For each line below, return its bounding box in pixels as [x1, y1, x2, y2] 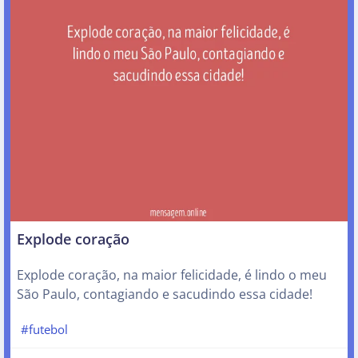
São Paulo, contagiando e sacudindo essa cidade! [17, 284, 312, 303]
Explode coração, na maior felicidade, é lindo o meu [17, 265, 327, 284]
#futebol [20, 320, 68, 337]
